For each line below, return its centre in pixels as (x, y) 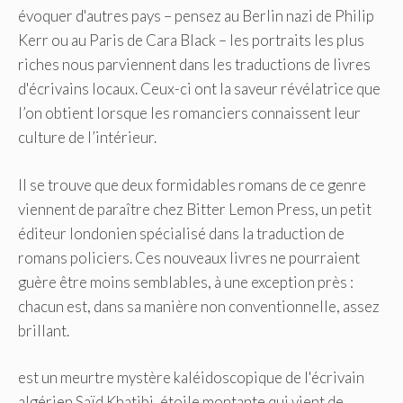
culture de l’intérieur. (87, 138)
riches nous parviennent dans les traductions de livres (194, 65)
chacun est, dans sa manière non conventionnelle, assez (199, 306)
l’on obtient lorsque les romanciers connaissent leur (189, 113)
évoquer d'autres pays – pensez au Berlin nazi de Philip (196, 16)
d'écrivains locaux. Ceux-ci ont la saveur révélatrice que (199, 89)
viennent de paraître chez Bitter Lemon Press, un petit (195, 209)
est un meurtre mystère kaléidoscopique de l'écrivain (191, 378)
